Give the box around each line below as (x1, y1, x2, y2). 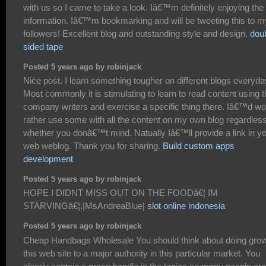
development (23, 154, 73, 164)
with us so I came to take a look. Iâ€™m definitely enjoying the (23, 2, 264, 13)
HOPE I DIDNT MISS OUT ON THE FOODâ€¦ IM (23, 188, 218, 198)
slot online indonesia (147, 201, 225, 211)
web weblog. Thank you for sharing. (23, 141, 163, 151)
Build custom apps (163, 141, 235, 151)
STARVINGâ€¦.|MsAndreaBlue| (23, 201, 147, 211)
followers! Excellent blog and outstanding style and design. (23, 28, 250, 39)
